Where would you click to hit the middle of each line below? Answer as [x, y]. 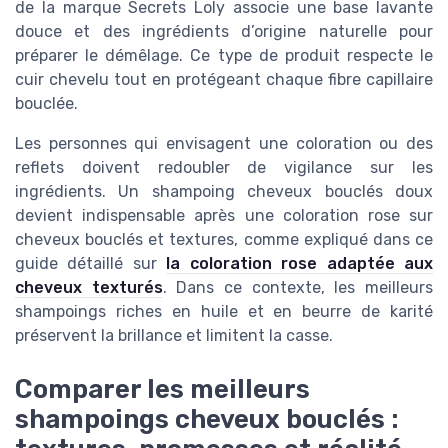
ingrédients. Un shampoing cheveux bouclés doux [224, 191]
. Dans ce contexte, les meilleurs [298, 287]
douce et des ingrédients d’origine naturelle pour [224, 31]
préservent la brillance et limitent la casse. [174, 335]
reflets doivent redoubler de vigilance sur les [224, 167]
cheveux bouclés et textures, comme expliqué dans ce [224, 239]
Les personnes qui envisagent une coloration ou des [224, 143]
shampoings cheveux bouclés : [207, 418]
